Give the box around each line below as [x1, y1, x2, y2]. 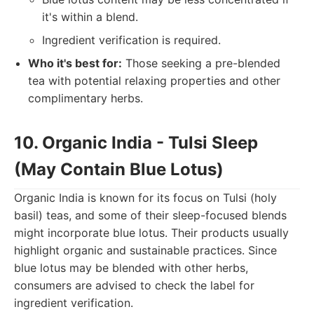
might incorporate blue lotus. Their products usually [14, 226, 289, 240]
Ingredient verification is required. [42, 33, 221, 47]
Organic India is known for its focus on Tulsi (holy [14, 191, 277, 205]
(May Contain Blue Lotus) [14, 159, 224, 179]
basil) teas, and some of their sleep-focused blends [14, 208, 287, 222]
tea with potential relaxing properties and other [28, 74, 280, 88]
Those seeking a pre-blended [122, 56, 280, 70]
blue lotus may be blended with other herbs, [14, 261, 248, 275]
